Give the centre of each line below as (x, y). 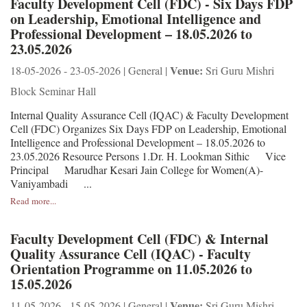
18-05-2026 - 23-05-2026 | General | (90, 70)
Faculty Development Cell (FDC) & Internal (139, 238)
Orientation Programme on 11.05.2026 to (131, 269)
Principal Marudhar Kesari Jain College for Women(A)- (137, 169)
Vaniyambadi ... (51, 183)
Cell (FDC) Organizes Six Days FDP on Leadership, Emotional (148, 128)
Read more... (33, 200)
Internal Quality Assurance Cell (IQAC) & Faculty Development (149, 114)
